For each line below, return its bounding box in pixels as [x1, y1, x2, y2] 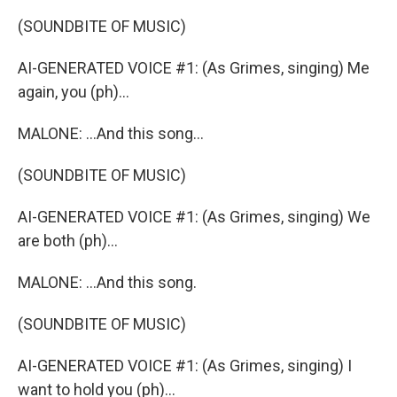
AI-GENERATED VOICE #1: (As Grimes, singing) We [18, 207, 370, 226]
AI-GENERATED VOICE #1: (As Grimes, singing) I [18, 356, 352, 375]
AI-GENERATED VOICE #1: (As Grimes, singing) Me [18, 58, 370, 77]
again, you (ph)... [18, 82, 129, 101]
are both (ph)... [18, 231, 118, 250]
